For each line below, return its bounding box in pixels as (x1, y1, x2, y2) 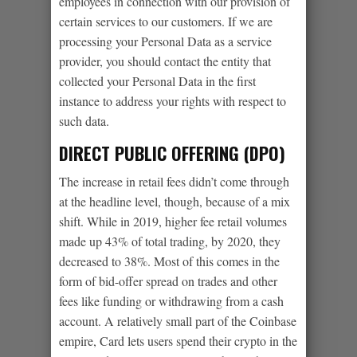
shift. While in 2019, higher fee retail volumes (59, 212, 287, 229)
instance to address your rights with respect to (59, 92, 286, 109)
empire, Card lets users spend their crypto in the (59, 331, 297, 349)
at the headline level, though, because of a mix (59, 192, 290, 210)
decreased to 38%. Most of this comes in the (59, 252, 280, 269)
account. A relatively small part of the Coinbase (59, 312, 296, 329)
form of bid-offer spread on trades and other (59, 272, 277, 289)
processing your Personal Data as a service (59, 32, 272, 49)
